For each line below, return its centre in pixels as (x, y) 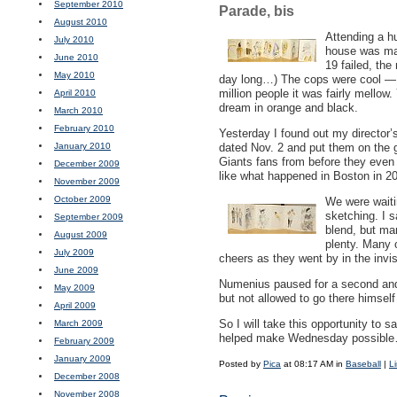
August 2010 (81, 22)
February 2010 (84, 128)
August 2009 (81, 234)
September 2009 (89, 217)
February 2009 (84, 341)
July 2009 (74, 252)
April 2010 (75, 93)
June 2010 (76, 57)
